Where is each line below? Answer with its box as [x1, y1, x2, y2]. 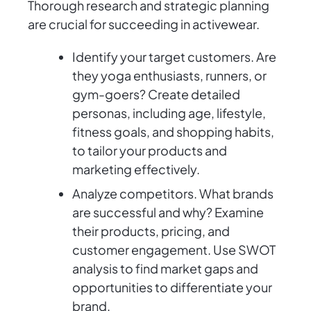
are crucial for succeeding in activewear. [28, 16, 260, 33]
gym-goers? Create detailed [72, 86, 240, 103]
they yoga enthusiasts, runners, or [72, 67, 267, 84]
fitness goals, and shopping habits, [72, 124, 274, 140]
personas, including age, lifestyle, [72, 105, 266, 121]
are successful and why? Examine [72, 204, 264, 221]
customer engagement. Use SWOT [72, 242, 276, 258]
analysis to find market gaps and [72, 260, 258, 277]
